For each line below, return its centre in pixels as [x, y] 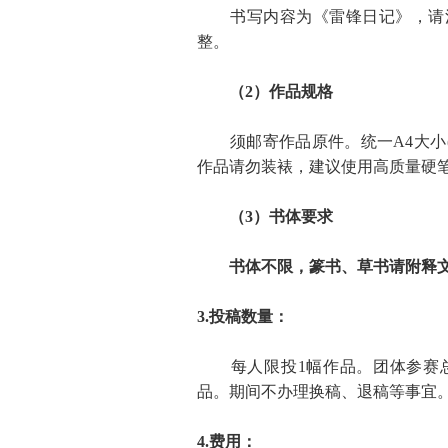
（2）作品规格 [265, 91]
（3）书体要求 [265, 216]
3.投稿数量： [243, 316]
